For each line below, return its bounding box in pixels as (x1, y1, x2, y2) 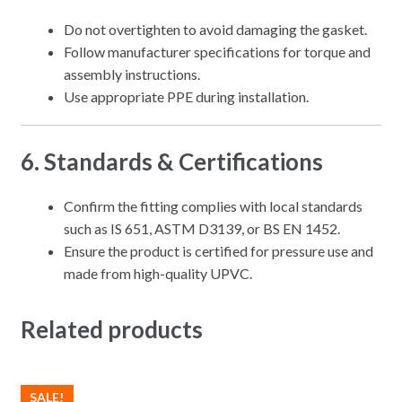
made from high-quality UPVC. (63, 264, 252, 282)
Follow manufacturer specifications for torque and (63, 42, 371, 60)
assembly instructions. (63, 65, 200, 83)
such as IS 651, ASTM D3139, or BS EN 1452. (63, 219, 340, 237)
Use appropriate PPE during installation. (63, 87, 309, 105)
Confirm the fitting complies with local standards (63, 197, 363, 214)
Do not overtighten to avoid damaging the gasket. (63, 20, 367, 38)
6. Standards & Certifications (20, 146, 323, 176)
